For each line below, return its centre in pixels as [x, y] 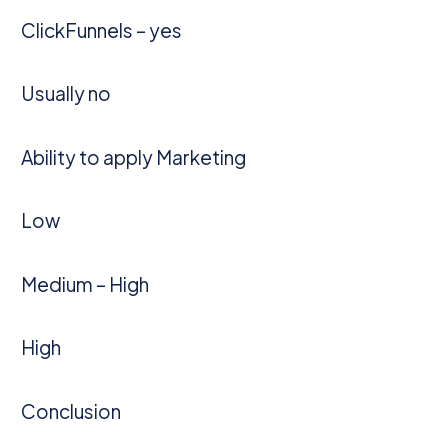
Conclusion [71, 410]
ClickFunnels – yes [102, 29]
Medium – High [85, 283]
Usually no [66, 93]
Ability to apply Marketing [134, 156]
